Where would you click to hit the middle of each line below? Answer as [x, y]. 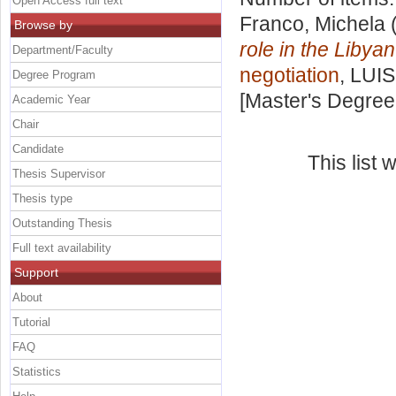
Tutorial [31, 322]
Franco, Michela [312, 24]
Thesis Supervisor [59, 173]
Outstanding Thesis [62, 223]
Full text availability [62, 247]
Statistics [37, 371]
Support [36, 272]
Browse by [43, 24]
